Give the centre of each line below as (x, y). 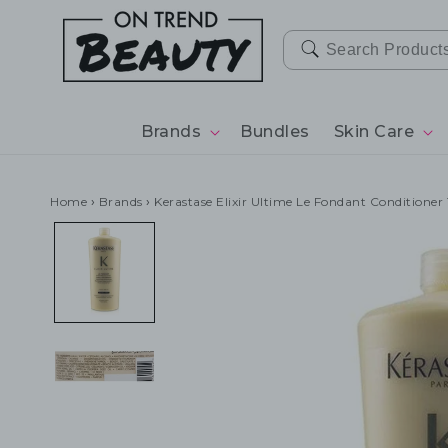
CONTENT (60, 31)
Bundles (275, 131)
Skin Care (373, 131)
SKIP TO (52, 13)
